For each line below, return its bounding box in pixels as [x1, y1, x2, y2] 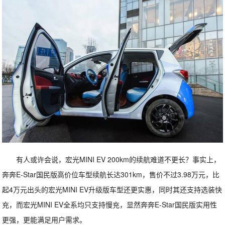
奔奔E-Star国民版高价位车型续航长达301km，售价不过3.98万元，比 [2, 169, 220, 179]
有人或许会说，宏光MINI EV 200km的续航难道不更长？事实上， [16, 154, 221, 164]
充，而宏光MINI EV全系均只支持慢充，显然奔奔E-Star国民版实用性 [2, 199, 217, 209]
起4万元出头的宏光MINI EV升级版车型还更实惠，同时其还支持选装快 [2, 184, 222, 194]
